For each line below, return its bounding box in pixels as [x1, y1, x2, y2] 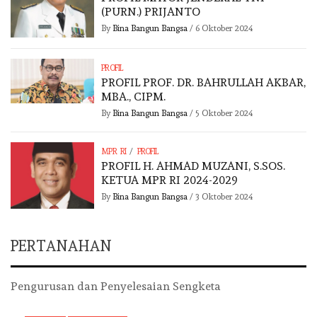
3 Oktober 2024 [195, 192, 254, 202]
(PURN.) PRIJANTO [101, 5, 201, 19]
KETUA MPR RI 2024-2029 [101, 173, 238, 188]
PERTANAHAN [11, 237, 112, 255]
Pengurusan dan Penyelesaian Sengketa [11, 279, 221, 294]
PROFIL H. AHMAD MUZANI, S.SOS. [101, 159, 286, 173]
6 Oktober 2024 [195, 23, 254, 34]
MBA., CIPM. [101, 90, 166, 104]
